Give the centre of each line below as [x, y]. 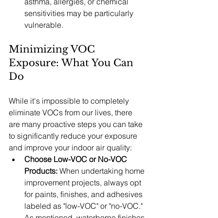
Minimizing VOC [53, 49]
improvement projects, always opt [84, 182]
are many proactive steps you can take [77, 124]
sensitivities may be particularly [80, 13]
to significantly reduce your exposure [74, 136]
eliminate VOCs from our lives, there [72, 112]
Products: [41, 171]
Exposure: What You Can [73, 63]
